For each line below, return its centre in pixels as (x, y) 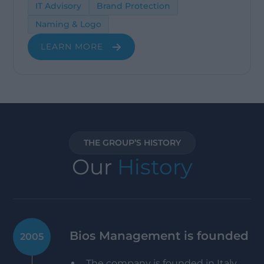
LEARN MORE (72, 47)
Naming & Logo (69, 24)
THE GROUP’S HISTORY (132, 143)
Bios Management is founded (159, 236)
